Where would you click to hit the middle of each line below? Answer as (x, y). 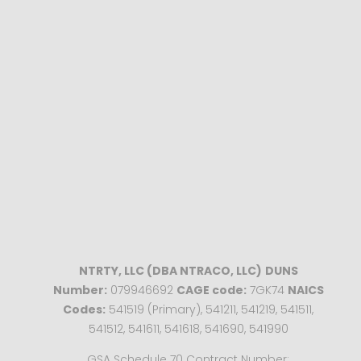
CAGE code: (211, 290)
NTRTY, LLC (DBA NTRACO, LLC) (170, 271)
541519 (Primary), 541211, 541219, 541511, (210, 309)
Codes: (85, 309)
